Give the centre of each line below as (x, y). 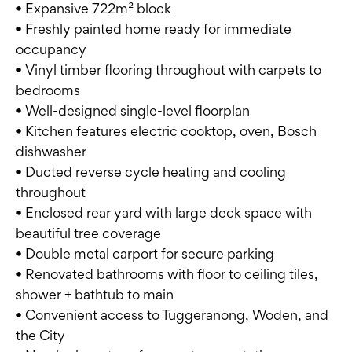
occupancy (51, 49)
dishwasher (51, 152)
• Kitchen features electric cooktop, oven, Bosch (166, 131)
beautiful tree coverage (88, 233)
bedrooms (48, 90)
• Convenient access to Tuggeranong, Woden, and (172, 315)
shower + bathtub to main (95, 295)
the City (40, 335)
